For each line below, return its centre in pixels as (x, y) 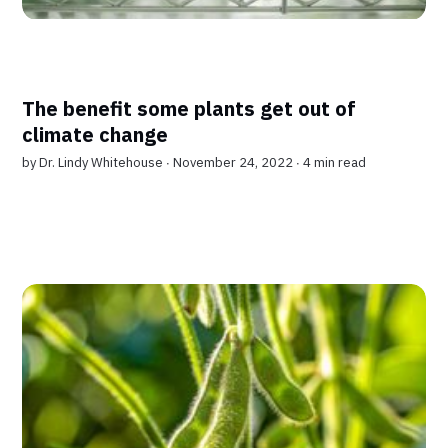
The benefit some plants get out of (189, 108)
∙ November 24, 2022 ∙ (235, 162)
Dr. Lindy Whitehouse (101, 162)
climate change (95, 134)
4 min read (335, 162)
